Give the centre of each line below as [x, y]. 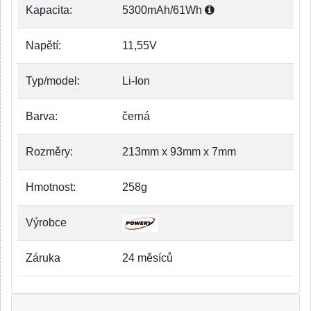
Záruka [43, 258]
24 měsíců [148, 258]
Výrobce [46, 222]
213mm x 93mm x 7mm [179, 152]
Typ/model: [53, 81]
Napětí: [43, 45]
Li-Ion [136, 81]
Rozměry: [49, 152]
